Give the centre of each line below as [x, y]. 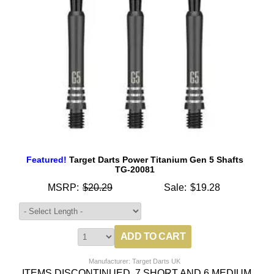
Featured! [46, 159]
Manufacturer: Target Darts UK [135, 261]
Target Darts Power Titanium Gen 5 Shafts [155, 159]
